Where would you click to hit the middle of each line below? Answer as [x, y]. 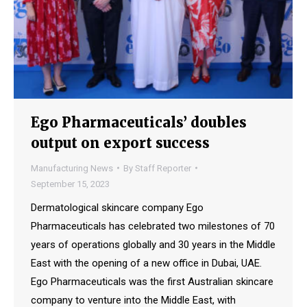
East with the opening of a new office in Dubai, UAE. [146, 263]
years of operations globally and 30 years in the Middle [153, 244]
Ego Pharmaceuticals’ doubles [139, 122]
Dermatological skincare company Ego [117, 207]
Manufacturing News [72, 168]
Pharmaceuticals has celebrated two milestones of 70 [153, 226]
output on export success [120, 143]
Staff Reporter [163, 168]
